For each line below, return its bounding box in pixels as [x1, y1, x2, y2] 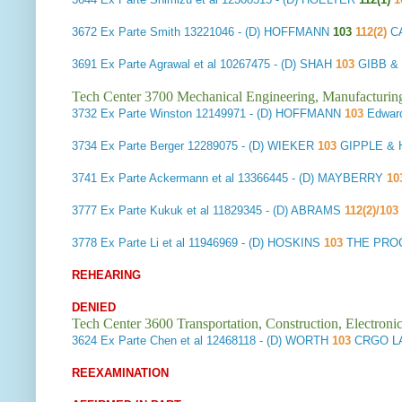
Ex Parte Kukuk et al [100, 204, 209, 218]
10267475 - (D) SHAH [216, 57, 336, 72]
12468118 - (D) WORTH [203, 334, 328, 348]
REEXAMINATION [72, 366, 169, 380]
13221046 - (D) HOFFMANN [180, 25, 333, 39]
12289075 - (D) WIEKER [184, 139, 318, 153]
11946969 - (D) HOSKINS [185, 236, 324, 250]
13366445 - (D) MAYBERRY [234, 171, 387, 186]
